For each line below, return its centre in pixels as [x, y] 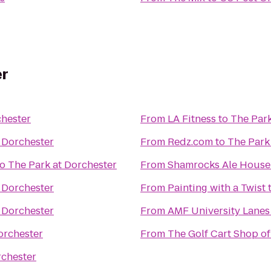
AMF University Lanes [219, 211]
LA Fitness [192, 119]
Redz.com [190, 142]
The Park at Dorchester [62, 165]
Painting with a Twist [217, 188]
